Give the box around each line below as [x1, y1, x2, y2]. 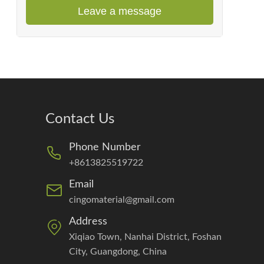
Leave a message [78, 5, 161, 17]
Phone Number [69, 142, 141, 153]
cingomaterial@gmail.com [69, 195, 174, 204]
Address [69, 216, 107, 227]
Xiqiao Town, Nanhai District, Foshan [69, 232, 222, 242]
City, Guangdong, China [69, 247, 167, 256]
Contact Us [45, 112, 114, 126]
